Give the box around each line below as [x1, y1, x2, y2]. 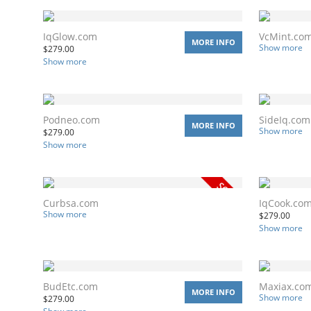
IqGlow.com [43, 29, 97, 43]
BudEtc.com [43, 279, 98, 293]
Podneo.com [43, 112, 100, 126]
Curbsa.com [43, 196, 99, 210]
